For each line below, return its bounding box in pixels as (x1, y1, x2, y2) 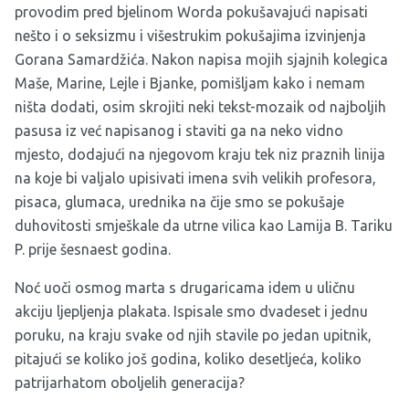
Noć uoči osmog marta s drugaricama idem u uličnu (15, 279, 355, 297)
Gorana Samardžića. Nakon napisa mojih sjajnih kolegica (15, 51, 388, 68)
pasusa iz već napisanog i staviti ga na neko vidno (15, 122, 343, 140)
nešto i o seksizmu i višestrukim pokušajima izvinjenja (15, 27, 366, 45)
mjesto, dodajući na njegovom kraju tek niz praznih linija (15, 146, 385, 163)
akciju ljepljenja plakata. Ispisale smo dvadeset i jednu (15, 303, 368, 320)
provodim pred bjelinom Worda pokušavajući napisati (15, 4, 368, 21)
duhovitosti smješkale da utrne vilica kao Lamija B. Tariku (15, 217, 393, 235)
